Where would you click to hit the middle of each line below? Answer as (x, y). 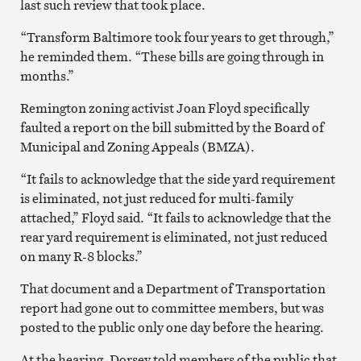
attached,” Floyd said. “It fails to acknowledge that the (175, 217)
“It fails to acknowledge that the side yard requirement (177, 178)
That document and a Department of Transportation (172, 288)
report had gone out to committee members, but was (172, 307)
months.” (47, 75)
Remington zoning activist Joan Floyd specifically (164, 108)
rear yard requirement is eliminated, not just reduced (173, 237)
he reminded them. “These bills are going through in (172, 56)
